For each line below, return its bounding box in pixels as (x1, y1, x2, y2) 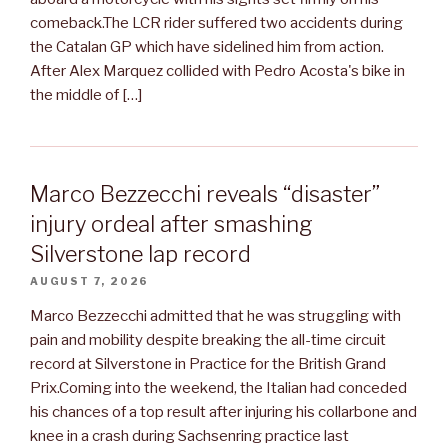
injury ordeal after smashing (30, 211, 313, 237)
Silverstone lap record (30, 241, 251, 267)
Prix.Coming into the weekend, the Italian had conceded (30, 379, 407, 397)
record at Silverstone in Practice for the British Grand (30, 355, 386, 373)
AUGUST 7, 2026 (30, 275, 150, 287)
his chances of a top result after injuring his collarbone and (30, 403, 417, 421)
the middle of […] (30, 85, 142, 104)
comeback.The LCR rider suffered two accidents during (30, 13, 403, 32)
